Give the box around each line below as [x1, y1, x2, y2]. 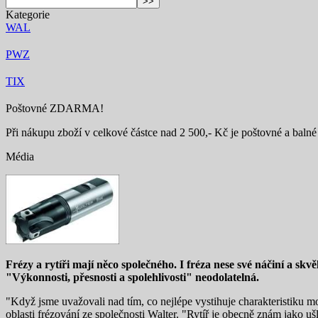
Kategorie [6, 9, 50, 21]
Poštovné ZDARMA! [6, 102, 104, 115]
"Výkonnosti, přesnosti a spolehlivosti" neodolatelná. [6, 270, 259, 283]
